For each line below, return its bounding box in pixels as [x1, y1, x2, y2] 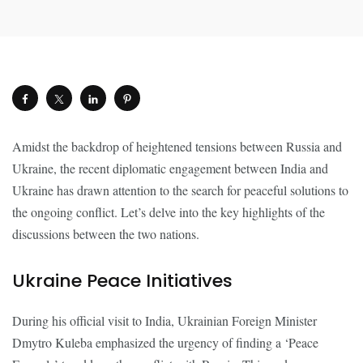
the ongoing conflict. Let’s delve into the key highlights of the [12, 203, 325, 220]
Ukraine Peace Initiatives [12, 268, 233, 293]
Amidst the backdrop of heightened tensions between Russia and [12, 138, 342, 155]
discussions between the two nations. [12, 225, 199, 242]
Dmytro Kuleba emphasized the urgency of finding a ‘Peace [12, 334, 318, 351]
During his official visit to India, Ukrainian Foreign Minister [12, 312, 317, 329]
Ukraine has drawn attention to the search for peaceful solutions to [12, 181, 348, 199]
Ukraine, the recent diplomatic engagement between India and [12, 160, 328, 177]
